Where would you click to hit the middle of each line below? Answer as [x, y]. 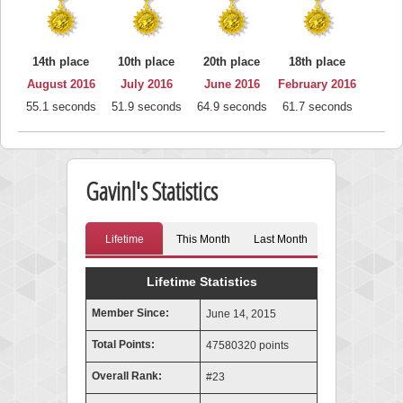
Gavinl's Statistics [152, 191]
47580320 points [246, 345]
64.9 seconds [232, 107]
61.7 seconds [317, 107]
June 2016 [232, 84]
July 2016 [146, 84]
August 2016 [61, 84]
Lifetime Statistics [201, 282]
